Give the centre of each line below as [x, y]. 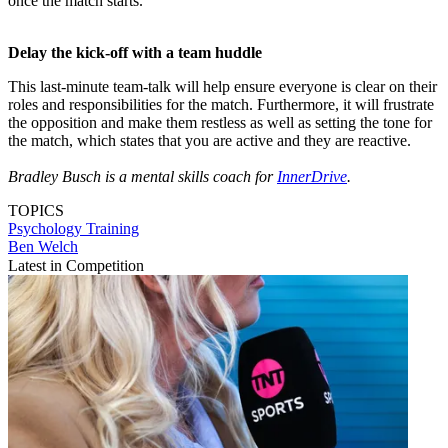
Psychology [47, 229]
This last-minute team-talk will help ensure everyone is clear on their [222, 87]
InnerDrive [312, 177]
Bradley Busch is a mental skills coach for [142, 177]
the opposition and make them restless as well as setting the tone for [220, 123]
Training [112, 229]
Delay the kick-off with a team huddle [135, 53]
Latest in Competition [76, 266]
